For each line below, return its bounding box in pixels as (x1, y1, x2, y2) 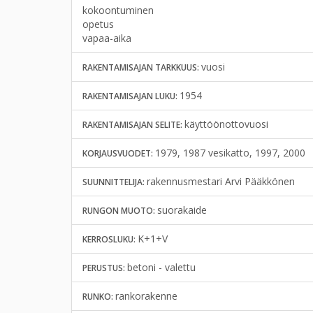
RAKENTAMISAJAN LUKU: (82, 90, 180, 102)
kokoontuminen (82, 3, 154, 17)
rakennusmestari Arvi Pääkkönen (147, 175, 295, 188)
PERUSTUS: (82, 262, 127, 274)
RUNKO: (82, 291, 115, 303)
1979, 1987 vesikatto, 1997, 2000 (155, 146, 305, 159)
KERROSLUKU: (82, 233, 138, 245)
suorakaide (157, 203, 207, 217)
